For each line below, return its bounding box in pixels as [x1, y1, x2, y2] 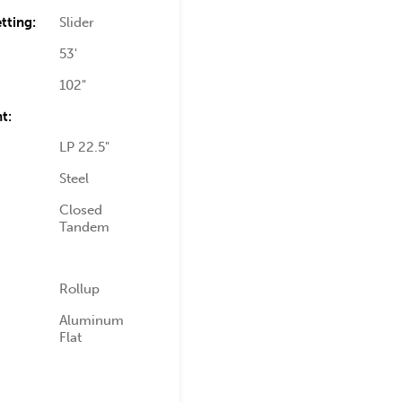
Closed [59, 202, 103, 218]
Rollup [59, 281, 100, 297]
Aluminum [59, 312, 125, 328]
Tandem [59, 219, 110, 235]
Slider [59, 14, 95, 31]
